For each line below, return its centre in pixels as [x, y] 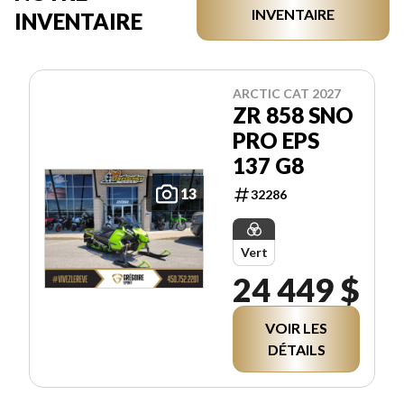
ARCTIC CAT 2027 [287, 93]
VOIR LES [296, 327]
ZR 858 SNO [293, 115]
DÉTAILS [296, 349]
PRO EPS [276, 140]
